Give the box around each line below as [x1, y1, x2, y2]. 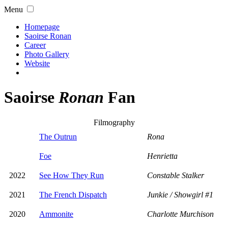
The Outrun [39, 132, 77, 141]
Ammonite [39, 209, 73, 218]
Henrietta [147, 151, 178, 160]
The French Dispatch [39, 190, 107, 199]
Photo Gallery [24, 50, 69, 59]
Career [24, 41, 46, 49]
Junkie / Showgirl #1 [147, 190, 213, 199]
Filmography [93, 118, 135, 127]
